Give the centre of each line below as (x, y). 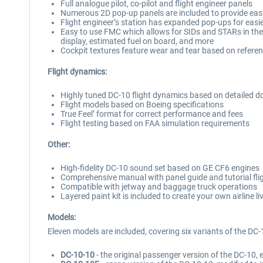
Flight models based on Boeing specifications (142, 104)
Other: (59, 144)
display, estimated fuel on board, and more (137, 41)
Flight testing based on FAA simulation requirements (155, 123)
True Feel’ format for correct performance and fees (152, 114)
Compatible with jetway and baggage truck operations (159, 187)
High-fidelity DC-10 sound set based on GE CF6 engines (160, 168)
